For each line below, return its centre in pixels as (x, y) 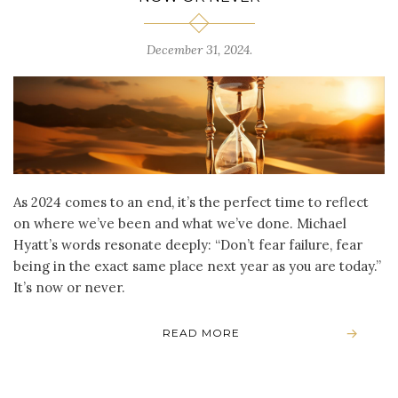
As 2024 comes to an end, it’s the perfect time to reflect (191, 202)
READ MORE (201, 332)
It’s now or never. (71, 287)
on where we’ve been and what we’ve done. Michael (180, 223)
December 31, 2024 (198, 49)
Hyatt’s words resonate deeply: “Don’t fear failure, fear (188, 244)
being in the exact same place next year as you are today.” (197, 266)
